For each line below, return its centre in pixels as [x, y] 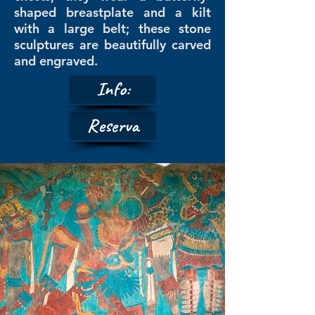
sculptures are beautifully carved [112, 45]
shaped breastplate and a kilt [112, 12]
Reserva [112, 125]
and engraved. [56, 61]
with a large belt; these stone [112, 28]
